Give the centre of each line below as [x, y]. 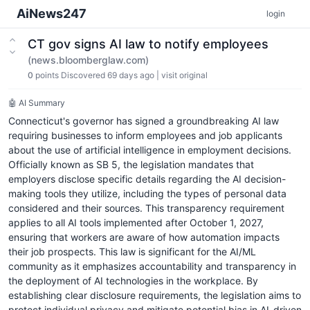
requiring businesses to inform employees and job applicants [145, 135]
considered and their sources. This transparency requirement [146, 208]
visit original [184, 75]
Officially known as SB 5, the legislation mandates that [131, 164]
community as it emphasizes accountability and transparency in [152, 266]
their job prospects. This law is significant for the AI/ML [132, 252]
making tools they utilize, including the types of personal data [147, 193]
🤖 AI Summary [37, 103]
